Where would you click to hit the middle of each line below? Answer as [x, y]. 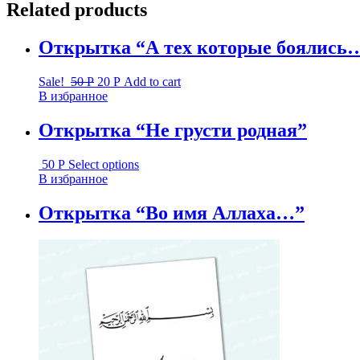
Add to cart [152, 81]
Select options [104, 164]
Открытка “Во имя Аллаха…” [172, 213]
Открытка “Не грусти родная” [173, 130]
